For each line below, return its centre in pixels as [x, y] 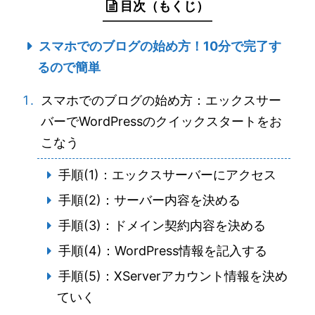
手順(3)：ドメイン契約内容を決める [162, 226]
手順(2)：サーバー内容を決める [149, 200]
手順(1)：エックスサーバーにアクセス [167, 175]
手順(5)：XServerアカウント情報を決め [173, 276]
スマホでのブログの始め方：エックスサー [161, 101]
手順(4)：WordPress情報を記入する [162, 251]
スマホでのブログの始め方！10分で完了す [160, 46]
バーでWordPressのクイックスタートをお [161, 122]
